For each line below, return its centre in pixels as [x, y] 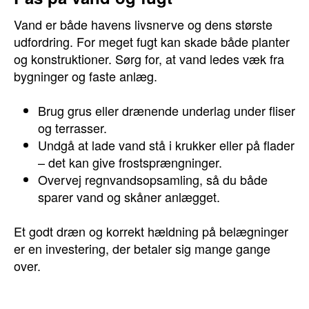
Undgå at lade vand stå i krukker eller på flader [166, 145]
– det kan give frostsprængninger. [130, 162]
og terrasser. [72, 128]
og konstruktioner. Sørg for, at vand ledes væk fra [149, 59]
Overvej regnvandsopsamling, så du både [153, 179]
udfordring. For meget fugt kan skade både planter [152, 41]
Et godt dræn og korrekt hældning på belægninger [151, 231]
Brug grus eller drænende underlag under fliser [167, 110]
